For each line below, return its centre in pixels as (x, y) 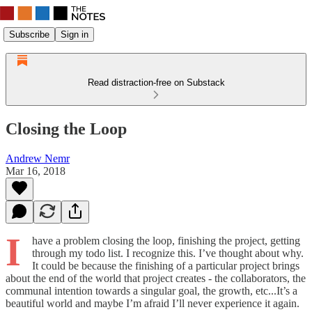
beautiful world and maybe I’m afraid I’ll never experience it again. (153, 303)
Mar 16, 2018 (36, 171)
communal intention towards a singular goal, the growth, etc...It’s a (151, 290)
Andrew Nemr (38, 158)
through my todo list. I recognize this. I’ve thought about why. (168, 253)
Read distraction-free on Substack (156, 83)
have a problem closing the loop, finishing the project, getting (166, 240)
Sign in (75, 34)
